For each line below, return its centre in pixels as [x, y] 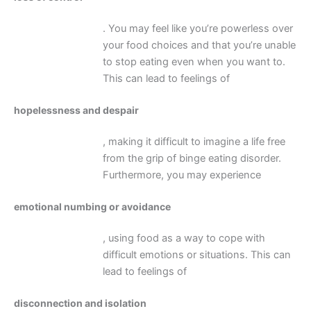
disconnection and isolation [80, 303]
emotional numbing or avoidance [92, 207]
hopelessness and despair [76, 110]
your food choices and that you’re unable [199, 45]
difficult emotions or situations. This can [196, 255]
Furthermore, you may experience [182, 175]
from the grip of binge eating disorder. [192, 159]
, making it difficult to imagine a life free [194, 142]
